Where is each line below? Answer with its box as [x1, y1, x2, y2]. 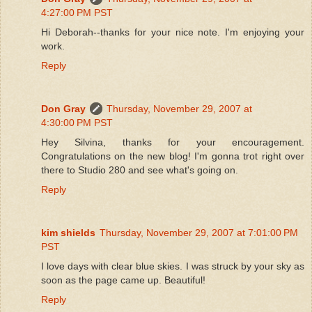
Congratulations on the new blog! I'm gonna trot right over [41, 150, 304, 162]
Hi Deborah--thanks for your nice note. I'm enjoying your [41, 26, 304, 38]
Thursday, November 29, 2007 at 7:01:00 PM [100, 226, 298, 238]
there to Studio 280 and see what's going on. [41, 164, 238, 175]
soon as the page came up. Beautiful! [41, 274, 205, 286]
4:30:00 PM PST [41, 116, 113, 128]
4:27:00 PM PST [41, 6, 113, 18]
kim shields [41, 226, 95, 238]
